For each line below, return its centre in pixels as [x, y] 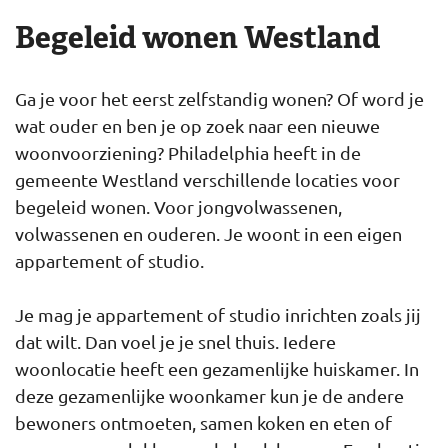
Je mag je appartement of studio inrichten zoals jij [218, 314]
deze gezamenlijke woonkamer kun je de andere [209, 395]
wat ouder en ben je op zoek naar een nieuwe [197, 125]
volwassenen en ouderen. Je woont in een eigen [208, 233]
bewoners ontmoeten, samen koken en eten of [203, 422]
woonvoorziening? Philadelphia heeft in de [188, 152]
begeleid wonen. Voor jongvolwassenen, [178, 206]
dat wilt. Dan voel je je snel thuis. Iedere [175, 341]
